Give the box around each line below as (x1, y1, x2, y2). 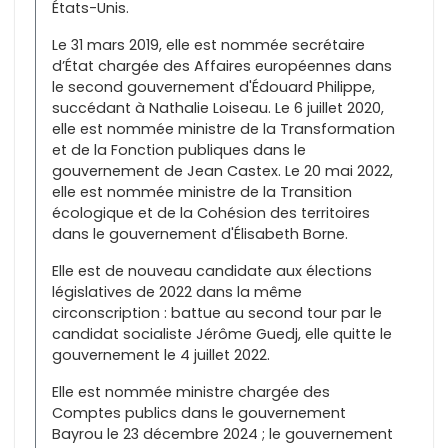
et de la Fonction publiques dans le (52, 139, 306, 160)
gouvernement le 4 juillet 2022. (52, 344, 270, 365)
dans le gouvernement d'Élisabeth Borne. (52, 223, 348, 244)
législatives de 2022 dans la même (52, 281, 302, 302)
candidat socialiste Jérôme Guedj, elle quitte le (52, 323, 392, 344)
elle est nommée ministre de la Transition (52, 181, 352, 202)
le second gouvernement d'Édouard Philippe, (52, 76, 375, 97)
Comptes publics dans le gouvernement (52, 402, 346, 423)
